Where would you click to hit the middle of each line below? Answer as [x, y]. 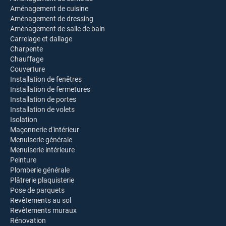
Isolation [24, 120]
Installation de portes [43, 99]
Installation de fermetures [50, 89]
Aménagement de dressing [52, 19]
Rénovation [28, 220]
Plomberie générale [40, 170]
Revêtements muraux [43, 210]
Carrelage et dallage [41, 39]
